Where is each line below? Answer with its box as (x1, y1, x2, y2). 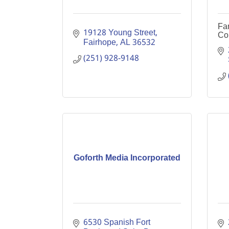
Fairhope (83, 36, 116, 50)
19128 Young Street (83, 26, 155, 40)
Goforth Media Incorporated (73, 151, 180, 165)
